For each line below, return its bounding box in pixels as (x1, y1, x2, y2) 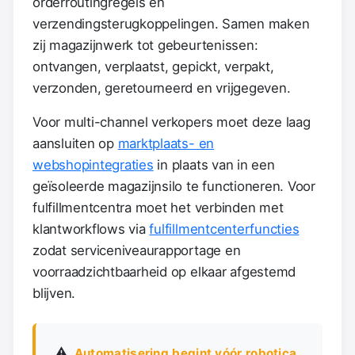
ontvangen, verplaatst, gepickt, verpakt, (32, 58, 274, 74)
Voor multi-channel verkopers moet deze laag (32, 113, 311, 130)
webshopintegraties (32, 156, 154, 173)
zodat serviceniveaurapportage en (32, 242, 241, 258)
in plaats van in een (153, 156, 275, 173)
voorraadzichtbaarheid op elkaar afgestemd (32, 263, 296, 280)
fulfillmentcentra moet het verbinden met (32, 199, 284, 216)
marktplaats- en (117, 135, 215, 151)
